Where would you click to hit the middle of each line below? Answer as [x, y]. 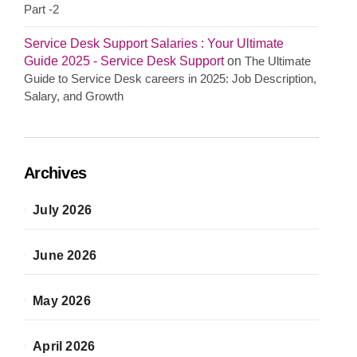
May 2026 [62, 301]
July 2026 [63, 210]
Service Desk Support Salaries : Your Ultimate [154, 43]
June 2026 [65, 255]
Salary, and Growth [74, 96]
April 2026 [64, 346]
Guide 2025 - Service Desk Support [124, 61]
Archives [55, 173]
